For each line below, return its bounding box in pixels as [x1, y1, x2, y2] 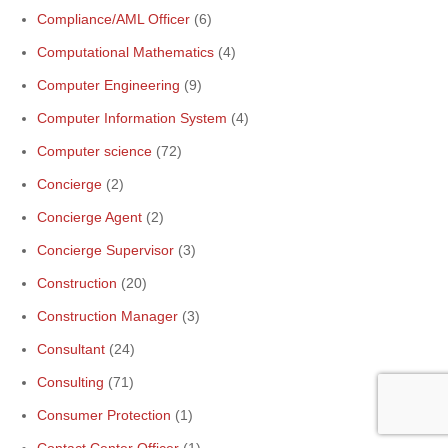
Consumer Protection [37, 407, 171, 423]
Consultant [37, 341, 105, 357]
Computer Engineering [37, 77, 180, 93]
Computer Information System [37, 110, 227, 126]
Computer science [37, 143, 152, 159]
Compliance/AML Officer [37, 11, 190, 27]
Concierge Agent [37, 209, 142, 225]
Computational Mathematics [37, 44, 214, 60]
